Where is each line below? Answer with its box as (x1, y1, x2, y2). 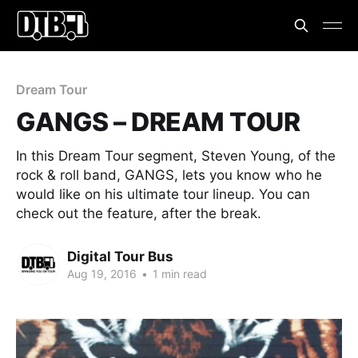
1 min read (149, 266, 207, 280)
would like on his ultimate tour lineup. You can (16, 186, 310, 202)
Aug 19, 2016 (67, 266, 137, 280)
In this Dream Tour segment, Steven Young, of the (16, 148, 336, 164)
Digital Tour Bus (67, 248, 173, 265)
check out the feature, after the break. (16, 205, 261, 221)
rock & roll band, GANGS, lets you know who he (16, 167, 322, 183)
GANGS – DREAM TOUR (16, 106, 300, 137)
